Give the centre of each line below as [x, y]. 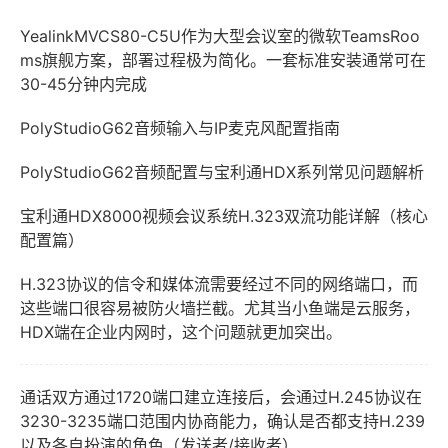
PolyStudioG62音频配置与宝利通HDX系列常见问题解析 [222, 172]
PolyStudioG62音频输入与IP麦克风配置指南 [180, 128]
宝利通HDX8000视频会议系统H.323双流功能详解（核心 [224, 216]
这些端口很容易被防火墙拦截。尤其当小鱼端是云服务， [220, 308]
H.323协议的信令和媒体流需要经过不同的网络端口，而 [219, 284]
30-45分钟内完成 [83, 84]
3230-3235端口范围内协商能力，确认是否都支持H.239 [222, 421]
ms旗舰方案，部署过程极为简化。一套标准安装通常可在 [223, 60]
